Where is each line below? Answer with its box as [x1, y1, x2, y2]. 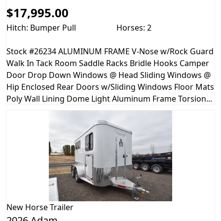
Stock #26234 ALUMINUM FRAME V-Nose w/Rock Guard [6, 45, 214, 57]
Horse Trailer [25, 202, 74, 213]
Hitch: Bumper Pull [6, 22, 76, 33]
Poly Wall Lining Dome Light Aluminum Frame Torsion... [6, 93, 212, 104]
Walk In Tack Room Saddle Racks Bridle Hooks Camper [6, 57, 209, 69]
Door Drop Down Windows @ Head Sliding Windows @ [6, 69, 211, 80]
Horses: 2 [116, 22, 151, 33]
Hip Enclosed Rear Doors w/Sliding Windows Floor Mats [6, 81, 214, 92]
